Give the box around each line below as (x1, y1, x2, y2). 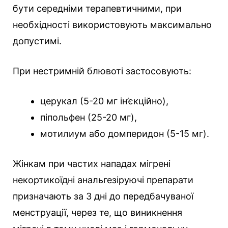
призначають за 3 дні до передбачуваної (13, 191, 193, 202)
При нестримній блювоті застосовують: (13, 66, 191, 77)
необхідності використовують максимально (13, 19, 212, 31)
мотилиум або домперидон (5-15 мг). (40, 128, 209, 139)
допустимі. (13, 36, 62, 47)
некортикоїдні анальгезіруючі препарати (13, 175, 193, 186)
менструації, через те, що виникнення (13, 207, 182, 218)
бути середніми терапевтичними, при (13, 3, 182, 14)
